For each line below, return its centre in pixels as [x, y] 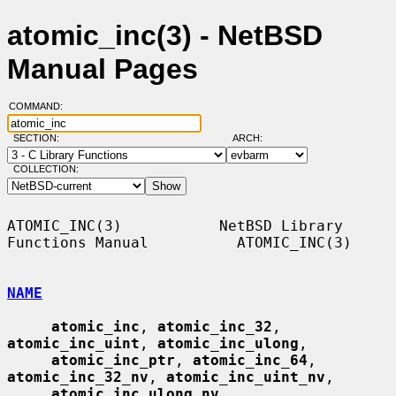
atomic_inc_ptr [113, 360]
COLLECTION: [46, 169]
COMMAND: [41, 107]
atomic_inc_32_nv [78, 377]
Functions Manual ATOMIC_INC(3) [179, 242]
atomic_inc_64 [250, 360]
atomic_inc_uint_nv [246, 377]
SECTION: [40, 138]
